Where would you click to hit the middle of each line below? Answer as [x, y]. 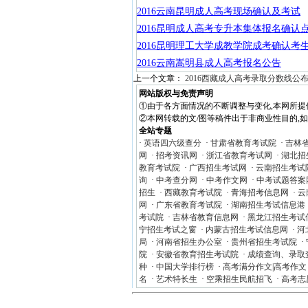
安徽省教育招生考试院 [197, 254]
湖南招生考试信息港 [268, 205]
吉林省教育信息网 [205, 217]
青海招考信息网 [260, 192]
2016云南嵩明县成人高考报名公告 [209, 63]
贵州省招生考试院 [264, 242]
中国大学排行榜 [185, 267]
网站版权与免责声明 [176, 93]
